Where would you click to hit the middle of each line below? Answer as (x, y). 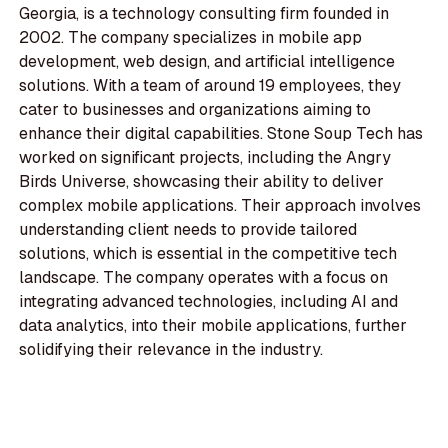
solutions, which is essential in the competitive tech (208, 253)
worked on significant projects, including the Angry (205, 157)
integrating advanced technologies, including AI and (209, 301)
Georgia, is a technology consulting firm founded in (204, 13)
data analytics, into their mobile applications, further (213, 325)
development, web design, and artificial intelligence (207, 61)
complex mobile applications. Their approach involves (220, 205)
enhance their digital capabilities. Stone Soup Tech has (221, 133)
